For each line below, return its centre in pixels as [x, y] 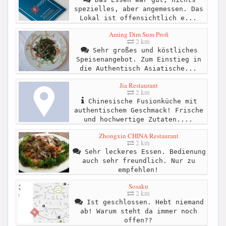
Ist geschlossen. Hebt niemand [143, 202]
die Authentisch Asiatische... [138, 69]
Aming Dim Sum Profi [138, 35]
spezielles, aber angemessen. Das [138, 9]
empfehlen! [138, 169]
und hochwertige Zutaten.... [138, 119]
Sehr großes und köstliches [143, 50]
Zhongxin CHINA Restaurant [138, 135]
